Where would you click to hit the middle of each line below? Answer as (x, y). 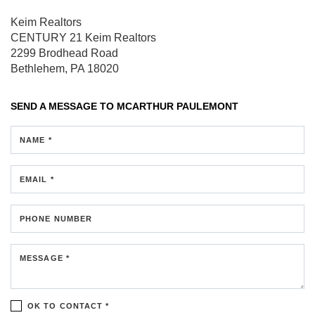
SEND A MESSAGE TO (64, 106)
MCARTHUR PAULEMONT (178, 106)
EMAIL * (37, 179)
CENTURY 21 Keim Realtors (83, 37)
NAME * (36, 140)
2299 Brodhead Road (64, 53)
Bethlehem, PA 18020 (65, 68)
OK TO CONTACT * (69, 306)
